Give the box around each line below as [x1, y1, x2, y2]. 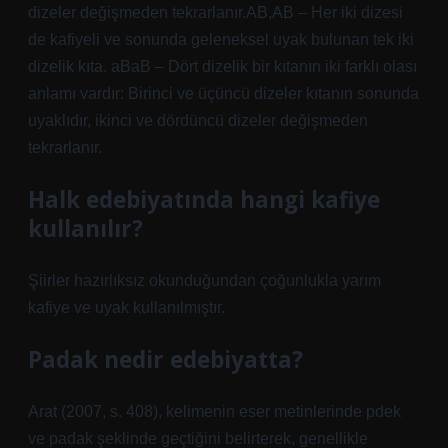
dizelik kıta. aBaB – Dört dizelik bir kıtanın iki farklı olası [28, 58, 417, 75]
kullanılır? [28, 213, 143, 244]
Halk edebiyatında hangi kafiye [28, 184, 380, 215]
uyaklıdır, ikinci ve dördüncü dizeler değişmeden [28, 112, 368, 129]
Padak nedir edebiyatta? [28, 344, 303, 375]
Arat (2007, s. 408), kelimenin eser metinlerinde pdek [28, 403, 401, 420]
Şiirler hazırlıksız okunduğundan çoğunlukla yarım [28, 272, 381, 289]
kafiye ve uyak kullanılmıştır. [28, 299, 225, 316]
